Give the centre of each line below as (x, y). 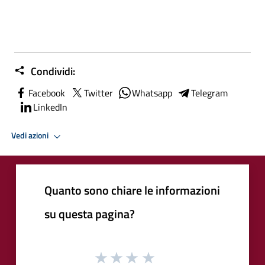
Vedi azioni (31, 136)
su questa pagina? (90, 214)
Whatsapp (152, 93)
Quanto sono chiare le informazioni (132, 190)
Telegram (209, 93)
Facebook (47, 93)
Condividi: (52, 71)
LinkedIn (50, 107)
